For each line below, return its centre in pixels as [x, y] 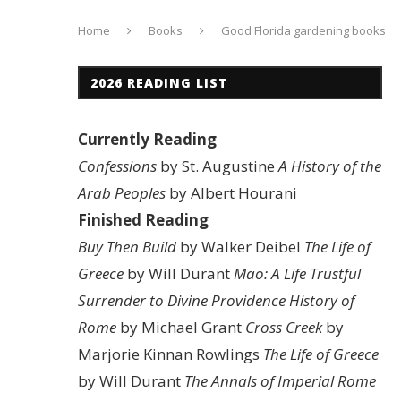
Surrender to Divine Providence [182, 300]
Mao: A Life [270, 273]
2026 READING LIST [159, 83]
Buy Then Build [127, 247]
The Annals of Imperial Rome [280, 381]
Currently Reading [147, 139]
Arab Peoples [122, 193]
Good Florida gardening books [303, 30]
